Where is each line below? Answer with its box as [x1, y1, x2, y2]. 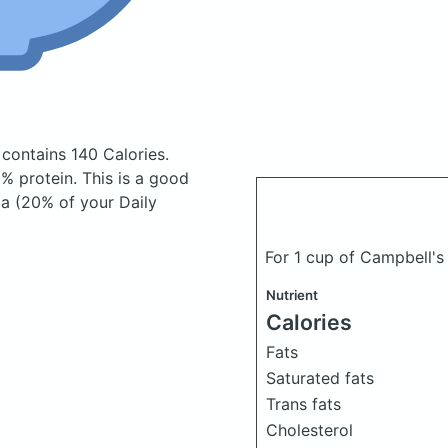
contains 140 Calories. [2, 144, 169, 164]
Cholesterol [266, 420, 353, 440]
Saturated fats [266, 368, 374, 388]
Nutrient [266, 287, 318, 303]
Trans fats [266, 394, 341, 414]
